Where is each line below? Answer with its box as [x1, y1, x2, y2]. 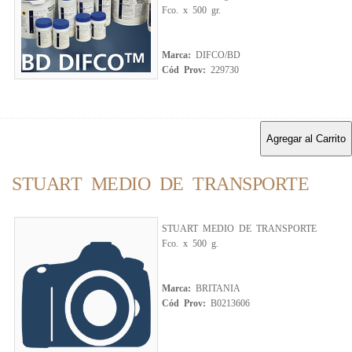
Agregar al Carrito [266, 133, 346, 145]
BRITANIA [196, 283, 240, 292]
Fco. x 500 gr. [162, 5, 221, 14]
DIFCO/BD [196, 49, 240, 59]
